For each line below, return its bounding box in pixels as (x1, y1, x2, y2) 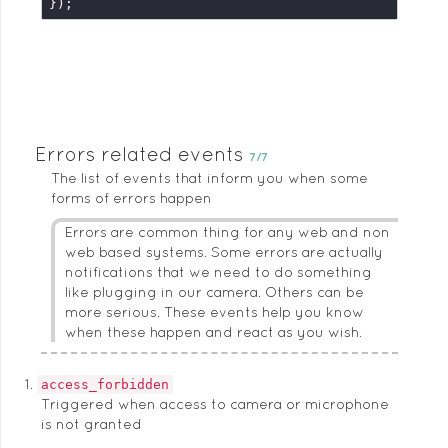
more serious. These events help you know (65, 304, 364, 320)
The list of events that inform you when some (51, 170, 368, 186)
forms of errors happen (51, 190, 212, 206)
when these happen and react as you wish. (65, 324, 362, 340)
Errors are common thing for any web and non (65, 224, 390, 240)
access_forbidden (41, 377, 169, 392)
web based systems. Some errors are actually (65, 244, 383, 260)
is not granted (41, 416, 142, 432)
